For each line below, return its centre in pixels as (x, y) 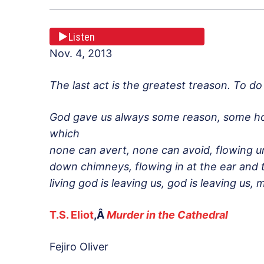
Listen (82, 37)
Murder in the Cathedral (167, 215)
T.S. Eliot (72, 215)
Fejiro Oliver (79, 247)
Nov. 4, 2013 (81, 54)
